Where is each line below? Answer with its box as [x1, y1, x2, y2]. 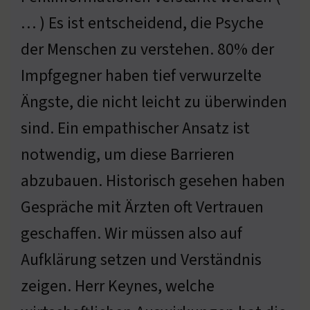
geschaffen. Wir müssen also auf [21, 221, 242, 245]
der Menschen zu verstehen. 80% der [21, 37, 274, 61]
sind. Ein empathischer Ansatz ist [21, 116, 250, 140]
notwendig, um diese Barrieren [21, 143, 235, 166]
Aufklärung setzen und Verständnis [21, 248, 262, 271]
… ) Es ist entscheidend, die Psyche [21, 11, 264, 35]
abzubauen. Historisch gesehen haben [21, 169, 285, 192]
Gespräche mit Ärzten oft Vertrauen [21, 195, 264, 219]
